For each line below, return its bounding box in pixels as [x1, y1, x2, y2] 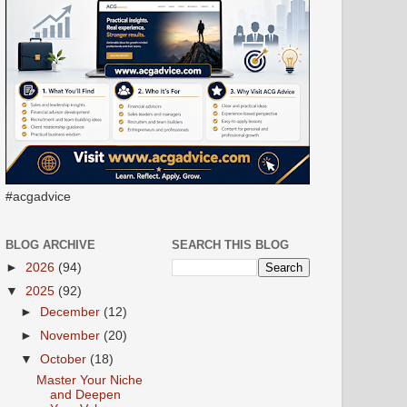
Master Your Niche [35, 372, 143, 387]
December [40, 304, 104, 319]
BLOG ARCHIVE [5, 238, 95, 253]
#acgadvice [5, 189, 71, 203]
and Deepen [49, 387, 121, 402]
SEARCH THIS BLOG [172, 238, 289, 253]
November [40, 329, 104, 343]
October [40, 352, 91, 367]
